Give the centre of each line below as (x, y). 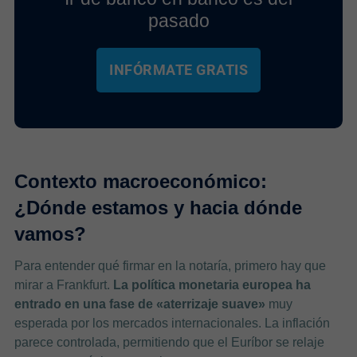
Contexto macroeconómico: (140, 181)
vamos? (50, 233)
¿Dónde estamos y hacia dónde (158, 207)
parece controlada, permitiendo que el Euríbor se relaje (169, 342)
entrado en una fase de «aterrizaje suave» (139, 304)
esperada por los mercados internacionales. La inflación (172, 323)
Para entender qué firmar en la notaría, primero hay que (170, 265)
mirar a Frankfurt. (63, 284)
